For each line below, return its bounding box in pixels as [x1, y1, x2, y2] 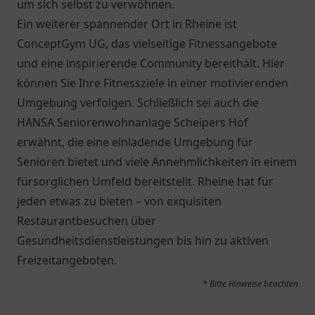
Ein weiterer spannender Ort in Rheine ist [17, 16, 237, 32]
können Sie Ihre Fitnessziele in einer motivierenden [17, 75, 288, 91]
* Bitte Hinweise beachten [202, 278, 298, 290]
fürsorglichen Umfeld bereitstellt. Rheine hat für [17, 174, 274, 189]
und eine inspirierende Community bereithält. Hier [17, 56, 285, 71]
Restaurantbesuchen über [17, 213, 156, 229]
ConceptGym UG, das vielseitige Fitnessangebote [17, 36, 277, 51]
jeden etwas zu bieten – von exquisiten [17, 193, 221, 209]
